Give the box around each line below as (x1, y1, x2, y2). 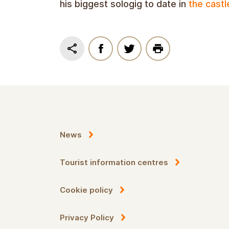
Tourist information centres (60, 157, 168, 168)
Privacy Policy (60, 213, 114, 223)
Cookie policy (60, 185, 113, 195)
